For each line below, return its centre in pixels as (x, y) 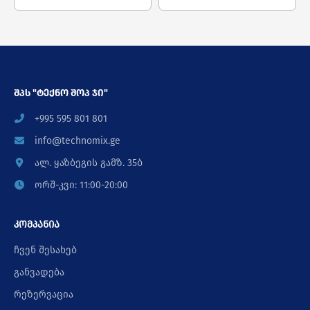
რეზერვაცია (44, 294)
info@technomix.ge (76, 141)
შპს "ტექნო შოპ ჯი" (61, 93)
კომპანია (37, 225)
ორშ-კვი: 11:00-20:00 (80, 185)
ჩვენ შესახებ (45, 250)
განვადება (39, 272)
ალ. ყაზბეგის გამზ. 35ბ (87, 163)
